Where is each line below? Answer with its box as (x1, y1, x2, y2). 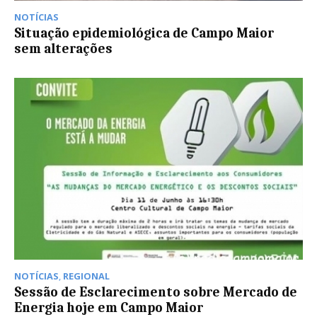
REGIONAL (63, 269, 110, 282)
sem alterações (14, 40, 113, 57)
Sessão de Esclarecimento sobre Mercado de (14, 284, 297, 300)
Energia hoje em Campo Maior (14, 299, 203, 316)
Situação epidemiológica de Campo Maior (14, 25, 274, 41)
